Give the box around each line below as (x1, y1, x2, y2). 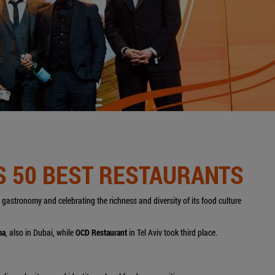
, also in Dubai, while (6, 227, 74, 238)
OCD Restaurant (76, 227, 127, 238)
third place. (180, 227, 217, 238)
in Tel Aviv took (127, 227, 179, 238)
